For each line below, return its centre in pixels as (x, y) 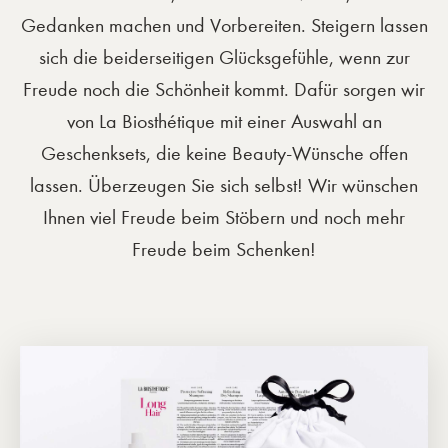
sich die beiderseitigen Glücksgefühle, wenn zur (224, 57)
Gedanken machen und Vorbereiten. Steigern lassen (224, 25)
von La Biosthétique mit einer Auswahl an (224, 121)
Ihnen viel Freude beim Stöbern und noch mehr (224, 217)
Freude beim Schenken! (224, 249)
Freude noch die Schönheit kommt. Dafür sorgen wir (224, 89)
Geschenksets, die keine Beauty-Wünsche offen (224, 153)
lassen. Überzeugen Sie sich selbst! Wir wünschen (224, 185)
